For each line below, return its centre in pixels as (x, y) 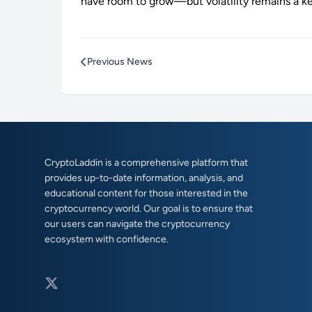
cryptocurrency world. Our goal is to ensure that (149, 209)
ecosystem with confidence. (107, 240)
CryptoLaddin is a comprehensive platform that (146, 163)
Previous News (120, 62)
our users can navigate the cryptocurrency (137, 224)
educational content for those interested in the (146, 194)
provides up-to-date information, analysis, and (144, 178)
